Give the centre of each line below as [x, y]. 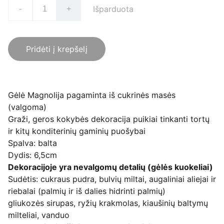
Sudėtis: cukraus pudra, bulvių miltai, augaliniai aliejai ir [112, 179]
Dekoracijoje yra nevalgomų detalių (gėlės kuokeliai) [110, 167]
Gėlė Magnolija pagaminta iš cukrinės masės [92, 95]
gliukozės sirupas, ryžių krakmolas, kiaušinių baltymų [108, 203]
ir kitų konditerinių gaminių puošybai [77, 131]
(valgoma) [27, 107]
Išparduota [113, 9]
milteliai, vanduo [39, 215]
